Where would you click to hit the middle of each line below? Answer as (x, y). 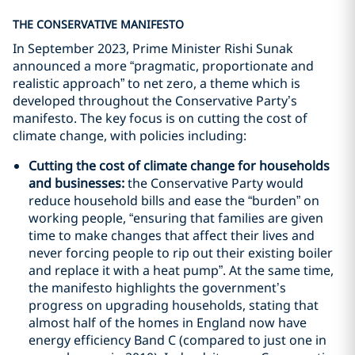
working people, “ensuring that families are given (176, 218)
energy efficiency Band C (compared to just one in (177, 340)
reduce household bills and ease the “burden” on (174, 200)
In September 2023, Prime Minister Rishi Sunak (153, 48)
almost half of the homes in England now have (168, 323)
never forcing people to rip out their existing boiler (181, 253)
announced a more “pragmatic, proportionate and (163, 66)
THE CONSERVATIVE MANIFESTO (98, 24)
